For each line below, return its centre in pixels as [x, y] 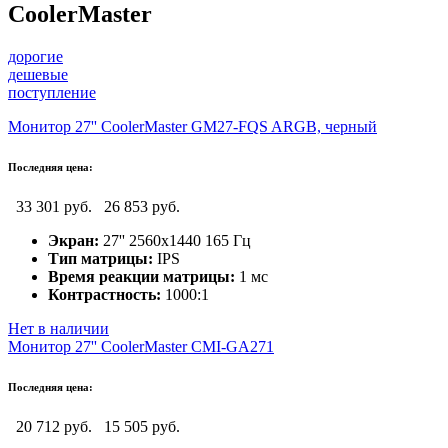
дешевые [38, 74]
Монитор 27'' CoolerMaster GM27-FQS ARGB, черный [192, 126]
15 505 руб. [142, 426]
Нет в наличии [58, 328]
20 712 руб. [56, 426]
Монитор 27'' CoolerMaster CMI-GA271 [141, 346]
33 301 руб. [56, 206]
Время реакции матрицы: [141, 276]
